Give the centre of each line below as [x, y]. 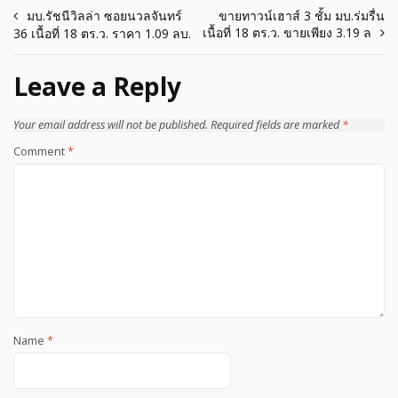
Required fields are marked [276, 124]
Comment [40, 151]
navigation [71, 51]
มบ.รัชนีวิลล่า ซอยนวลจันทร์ [104, 16]
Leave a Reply [97, 87]
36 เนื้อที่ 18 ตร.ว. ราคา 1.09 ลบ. [102, 34]
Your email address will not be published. [111, 124]
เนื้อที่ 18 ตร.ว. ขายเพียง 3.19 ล [287, 33]
